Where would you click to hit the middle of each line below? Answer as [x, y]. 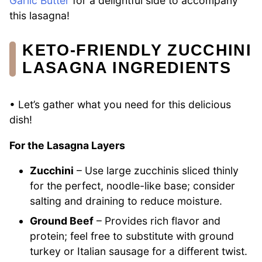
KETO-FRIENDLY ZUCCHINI [137, 50]
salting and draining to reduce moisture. [126, 201]
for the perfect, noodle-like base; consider [133, 186]
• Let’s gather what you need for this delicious [120, 105]
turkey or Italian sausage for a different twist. [139, 251]
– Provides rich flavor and [157, 221]
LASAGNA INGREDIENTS [127, 67]
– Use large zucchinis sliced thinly [156, 171]
